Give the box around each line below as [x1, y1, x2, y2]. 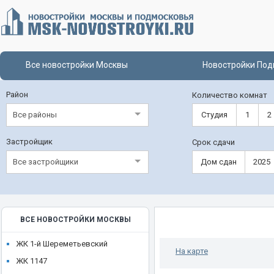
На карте [176, 246, 208, 256]
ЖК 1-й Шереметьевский [16, 239, 108, 248]
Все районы [13, 110, 57, 119]
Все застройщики [13, 157, 78, 166]
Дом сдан [201, 157, 237, 166]
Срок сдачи [192, 138, 235, 147]
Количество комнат [192, 91, 267, 100]
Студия [201, 110, 228, 119]
